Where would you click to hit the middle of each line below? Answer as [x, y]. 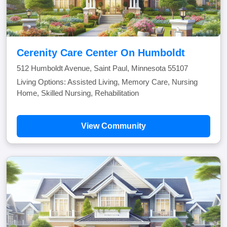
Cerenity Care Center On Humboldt [101, 53]
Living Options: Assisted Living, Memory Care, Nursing [107, 82]
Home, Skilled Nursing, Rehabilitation [78, 93]
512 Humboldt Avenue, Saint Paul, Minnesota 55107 [102, 68]
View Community [113, 126]
